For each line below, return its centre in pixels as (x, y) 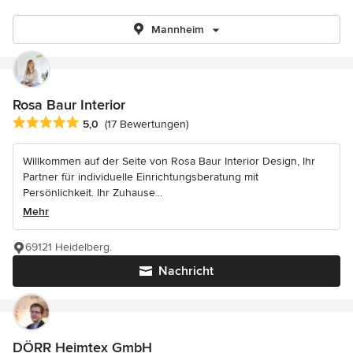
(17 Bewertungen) (147, 124)
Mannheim (177, 30)
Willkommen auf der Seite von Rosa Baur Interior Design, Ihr (169, 162)
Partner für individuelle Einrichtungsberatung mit (141, 177)
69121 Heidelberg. (69, 247)
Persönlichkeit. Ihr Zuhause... (93, 193)
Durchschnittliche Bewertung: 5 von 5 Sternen (139, 123)
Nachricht (186, 271)
